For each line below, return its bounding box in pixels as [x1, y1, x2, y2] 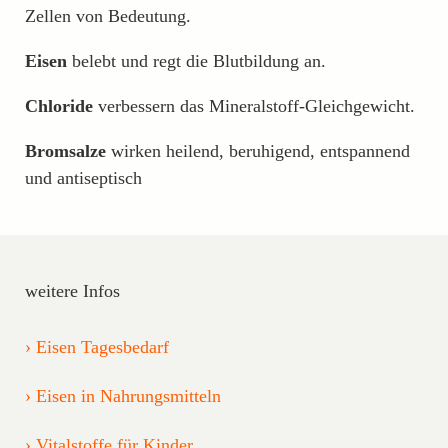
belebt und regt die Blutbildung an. [67, 50, 326, 71]
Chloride [25, 95, 93, 116]
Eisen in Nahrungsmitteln [36, 385, 221, 406]
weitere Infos [25, 280, 120, 301]
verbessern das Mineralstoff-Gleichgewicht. [93, 95, 415, 116]
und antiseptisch [25, 167, 142, 188]
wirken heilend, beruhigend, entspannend [106, 140, 410, 161]
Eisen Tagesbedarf [36, 336, 169, 357]
